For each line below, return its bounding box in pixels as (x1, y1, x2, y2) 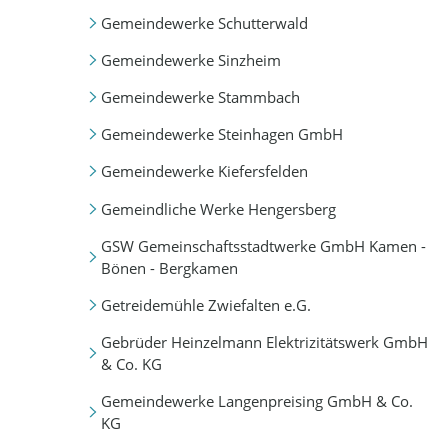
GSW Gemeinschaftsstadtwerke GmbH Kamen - (100, 235, 426, 256)
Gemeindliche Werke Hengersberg (100, 198, 336, 219)
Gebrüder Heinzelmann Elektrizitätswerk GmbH (100, 331, 428, 352)
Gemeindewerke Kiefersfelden (100, 161, 308, 182)
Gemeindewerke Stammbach (100, 87, 300, 108)
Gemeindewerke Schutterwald (100, 13, 308, 34)
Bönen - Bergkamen (100, 257, 238, 278)
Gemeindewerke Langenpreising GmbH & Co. (100, 390, 413, 411)
